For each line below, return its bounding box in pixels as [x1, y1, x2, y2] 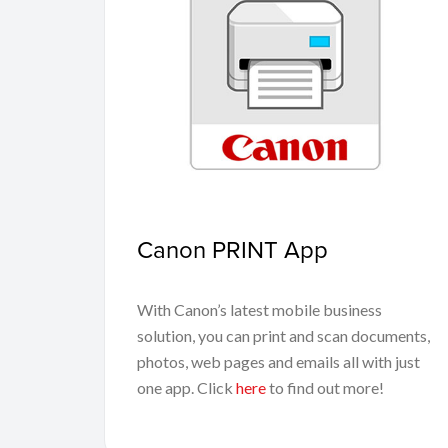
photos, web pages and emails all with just [137, 351, 420, 371]
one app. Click [137, 377, 236, 397]
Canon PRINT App [137, 231, 328, 266]
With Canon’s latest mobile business [137, 299, 382, 319]
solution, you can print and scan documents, [137, 325, 430, 345]
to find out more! [266, 377, 384, 397]
